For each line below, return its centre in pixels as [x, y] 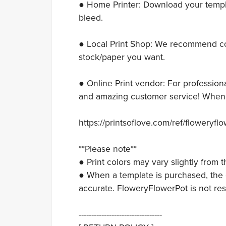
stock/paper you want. [122, 57]
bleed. [91, 18]
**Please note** [107, 149]
